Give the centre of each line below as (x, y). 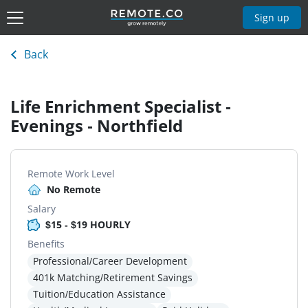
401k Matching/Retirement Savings (113, 278)
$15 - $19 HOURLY (88, 225)
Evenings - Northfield (97, 126)
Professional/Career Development (110, 261)
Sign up (272, 17)
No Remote (74, 190)
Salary (42, 209)
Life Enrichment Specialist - (121, 107)
